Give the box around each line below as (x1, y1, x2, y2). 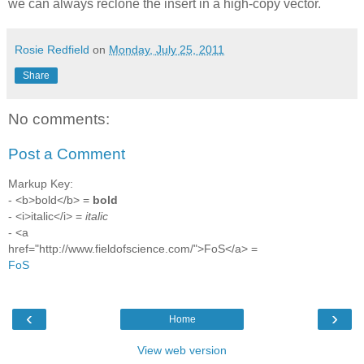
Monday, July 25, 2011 (109, 42, 224, 56)
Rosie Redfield (15, 42, 89, 56)
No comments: (8, 110, 110, 128)
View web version (137, 344, 227, 357)
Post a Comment (8, 145, 125, 163)
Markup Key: (8, 176, 73, 190)
